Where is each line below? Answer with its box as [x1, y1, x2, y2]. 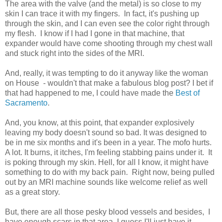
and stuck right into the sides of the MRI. [5, 49, 144, 57]
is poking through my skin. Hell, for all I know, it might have [5, 158, 209, 166]
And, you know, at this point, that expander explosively [5, 118, 194, 127]
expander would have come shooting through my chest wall [5, 39, 213, 48]
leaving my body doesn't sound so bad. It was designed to [5, 128, 207, 137]
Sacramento [5, 98, 48, 107]
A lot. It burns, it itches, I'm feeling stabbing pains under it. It [5, 148, 212, 157]
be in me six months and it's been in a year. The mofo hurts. [5, 138, 212, 147]
